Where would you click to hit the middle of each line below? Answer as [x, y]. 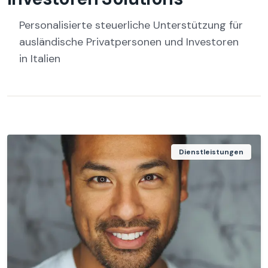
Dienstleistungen [211, 152]
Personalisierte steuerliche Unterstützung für [131, 25]
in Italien [40, 59]
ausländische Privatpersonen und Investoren [129, 42]
